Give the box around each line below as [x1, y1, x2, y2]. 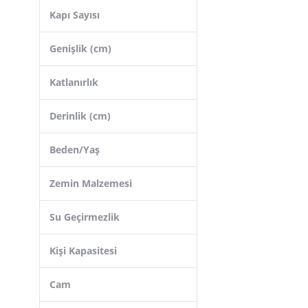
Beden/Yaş [49, 143, 100, 156]
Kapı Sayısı [49, 8, 100, 21]
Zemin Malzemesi [49, 177, 132, 190]
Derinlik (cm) [49, 109, 111, 122]
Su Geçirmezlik [49, 210, 120, 223]
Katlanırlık [49, 76, 98, 89]
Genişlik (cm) [49, 42, 111, 55]
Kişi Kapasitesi [49, 244, 117, 257]
